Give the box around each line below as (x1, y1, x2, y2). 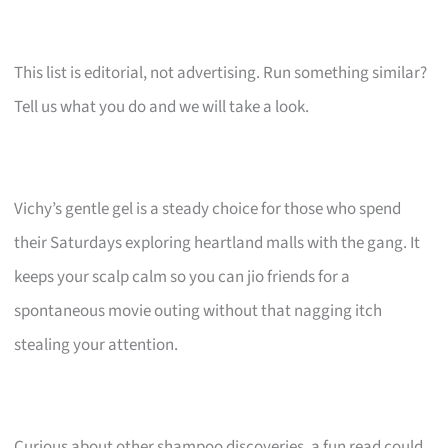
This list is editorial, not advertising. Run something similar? (14, 60, 428, 85)
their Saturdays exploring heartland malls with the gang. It (14, 230, 421, 255)
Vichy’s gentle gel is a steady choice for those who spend (14, 196, 402, 221)
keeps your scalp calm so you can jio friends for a (14, 264, 351, 289)
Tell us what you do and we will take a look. (14, 94, 310, 119)
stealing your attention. (14, 332, 179, 357)
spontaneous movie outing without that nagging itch (14, 298, 383, 323)
